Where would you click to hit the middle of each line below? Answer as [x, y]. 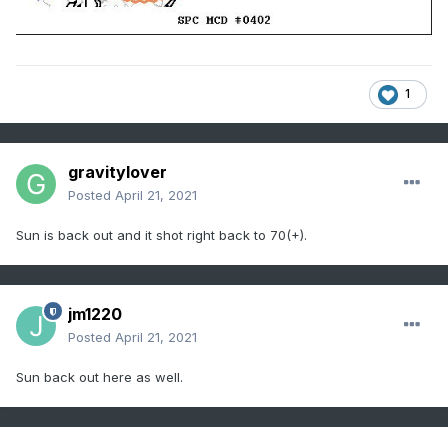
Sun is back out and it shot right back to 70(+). [163, 235]
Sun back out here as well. [99, 377]
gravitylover [117, 172]
